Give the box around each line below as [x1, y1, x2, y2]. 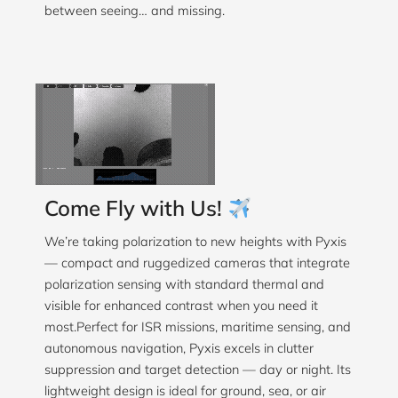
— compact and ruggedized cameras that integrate [44, 254, 350, 272]
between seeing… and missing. [44, 2, 225, 20]
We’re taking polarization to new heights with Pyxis [44, 233, 346, 251]
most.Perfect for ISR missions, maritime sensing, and [44, 318, 351, 336]
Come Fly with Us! [44, 195, 227, 222]
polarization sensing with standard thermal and [44, 275, 324, 293]
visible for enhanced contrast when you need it [44, 297, 318, 314]
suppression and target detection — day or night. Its [44, 361, 351, 378]
